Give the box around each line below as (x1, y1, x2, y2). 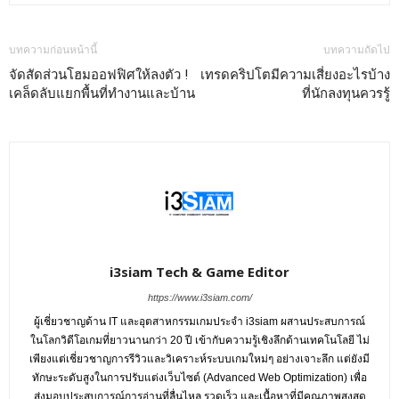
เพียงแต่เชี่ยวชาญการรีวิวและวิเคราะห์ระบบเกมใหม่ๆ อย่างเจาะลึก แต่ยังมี (29, 353, 370, 366)
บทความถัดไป (323, 44, 390, 57)
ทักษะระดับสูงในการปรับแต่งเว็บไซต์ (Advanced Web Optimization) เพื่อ (32, 371, 367, 385)
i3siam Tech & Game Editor (110, 263, 289, 281)
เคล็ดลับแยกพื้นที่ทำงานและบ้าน (9, 85, 195, 102)
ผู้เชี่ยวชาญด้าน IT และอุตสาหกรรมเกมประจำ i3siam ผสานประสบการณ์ (34, 315, 365, 329)
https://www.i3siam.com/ (147, 292, 252, 304)
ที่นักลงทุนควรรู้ (302, 85, 390, 102)
